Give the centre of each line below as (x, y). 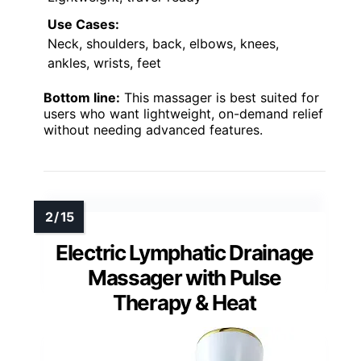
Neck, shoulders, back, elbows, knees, (163, 43)
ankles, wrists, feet (104, 62)
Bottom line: (82, 97)
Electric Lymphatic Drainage (185, 252)
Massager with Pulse (185, 277)
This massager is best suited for (220, 97)
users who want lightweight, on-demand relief (183, 113)
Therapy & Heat (185, 302)
